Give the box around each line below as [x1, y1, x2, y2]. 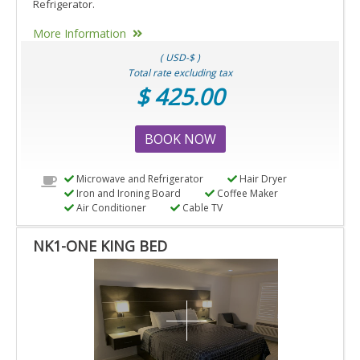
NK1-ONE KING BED [33, 236, 167, 256]
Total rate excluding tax [128, 66, 232, 80]
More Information [33, 26, 126, 42]
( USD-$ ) [160, 51, 200, 65]
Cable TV [179, 201, 223, 215]
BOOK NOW [144, 130, 216, 149]
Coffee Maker [214, 186, 278, 201]
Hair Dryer [236, 172, 287, 186]
